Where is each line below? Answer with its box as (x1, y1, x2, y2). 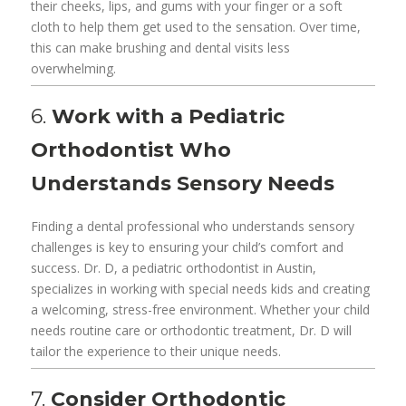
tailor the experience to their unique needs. (31, 342, 282, 360)
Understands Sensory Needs (31, 170, 335, 196)
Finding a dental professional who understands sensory (31, 217, 355, 235)
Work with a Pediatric (52, 103, 285, 129)
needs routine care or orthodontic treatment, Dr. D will (31, 321, 353, 339)
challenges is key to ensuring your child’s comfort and (31, 237, 344, 256)
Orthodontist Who (31, 137, 232, 162)
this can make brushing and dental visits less (31, 38, 291, 56)
